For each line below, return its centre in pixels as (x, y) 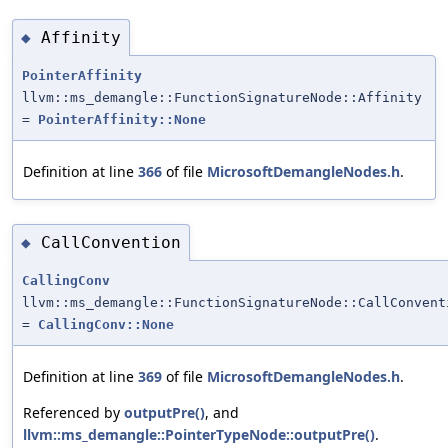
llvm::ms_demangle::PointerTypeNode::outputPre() (199, 435)
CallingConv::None (106, 325)
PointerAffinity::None (122, 120)
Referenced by (73, 413)
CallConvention (111, 242)
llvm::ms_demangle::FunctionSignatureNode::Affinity (222, 98)
